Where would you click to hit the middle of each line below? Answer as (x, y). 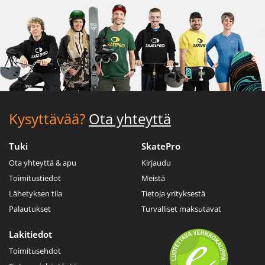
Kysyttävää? (47, 118)
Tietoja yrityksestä (173, 193)
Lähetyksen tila (35, 193)
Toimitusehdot (35, 251)
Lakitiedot (30, 234)
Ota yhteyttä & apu (43, 162)
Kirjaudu (156, 162)
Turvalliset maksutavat (181, 209)
